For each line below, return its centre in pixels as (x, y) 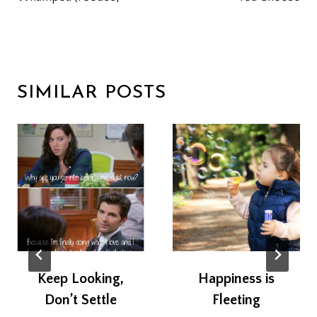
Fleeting (236, 300)
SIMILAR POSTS (92, 93)
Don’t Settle (81, 300)
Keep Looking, (81, 279)
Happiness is (236, 279)
